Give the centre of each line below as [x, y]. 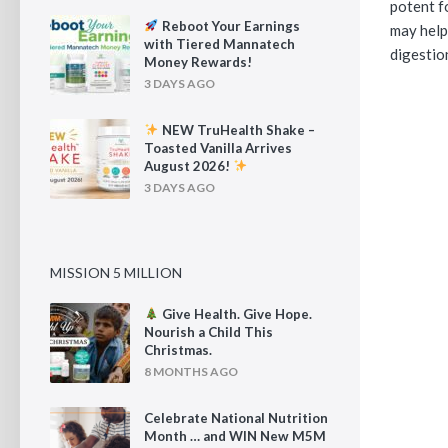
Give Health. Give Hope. [236, 314]
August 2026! [188, 166]
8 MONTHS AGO [191, 371]
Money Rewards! [198, 62]
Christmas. [178, 350]
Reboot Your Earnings [230, 26]
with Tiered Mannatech [219, 44]
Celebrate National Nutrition [236, 418]
